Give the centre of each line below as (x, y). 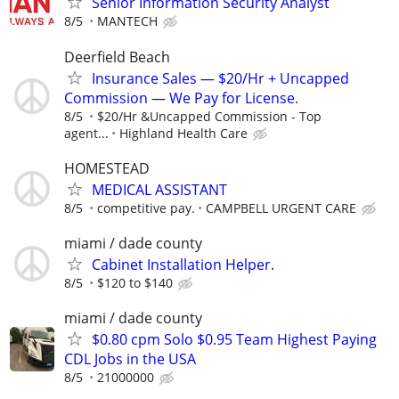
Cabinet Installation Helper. (183, 264)
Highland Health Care (183, 133)
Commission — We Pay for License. (181, 98)
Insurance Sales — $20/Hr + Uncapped (220, 78)
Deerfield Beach (117, 57)
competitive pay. (146, 208)
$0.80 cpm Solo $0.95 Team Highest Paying (234, 340)
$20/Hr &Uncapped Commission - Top (209, 116)
